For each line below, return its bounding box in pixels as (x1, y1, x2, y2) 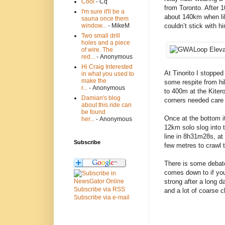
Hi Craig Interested (81, 63, 133, 71)
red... (81, 53, 95, 61)
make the (81, 77, 106, 85)
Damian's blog (81, 94, 121, 102)
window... (81, 22, 106, 30)
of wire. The (81, 46, 113, 54)
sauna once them (81, 15, 129, 23)
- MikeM (106, 22, 130, 30)
